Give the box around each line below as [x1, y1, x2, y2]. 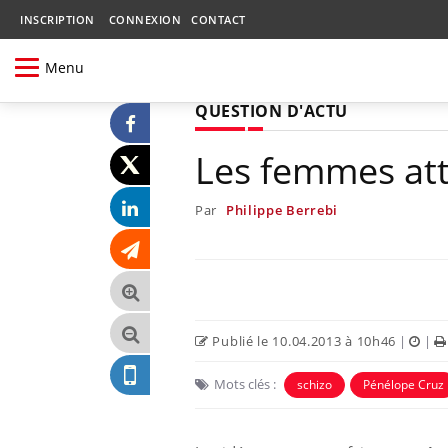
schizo [297, 375, 332, 393]
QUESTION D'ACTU [195, 99, 348, 122]
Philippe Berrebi [225, 200, 339, 219]
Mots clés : [214, 374, 276, 393]
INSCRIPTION [20, 12, 95, 27]
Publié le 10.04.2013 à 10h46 [208, 331, 397, 350]
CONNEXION [108, 12, 181, 27]
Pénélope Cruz [363, 375, 444, 393]
